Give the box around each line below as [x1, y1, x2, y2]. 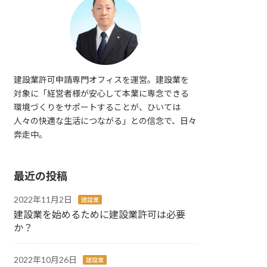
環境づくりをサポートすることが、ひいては [14, 101, 181, 112]
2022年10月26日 [14, 254, 77, 265]
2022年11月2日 [14, 194, 73, 204]
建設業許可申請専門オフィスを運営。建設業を [14, 74, 190, 85]
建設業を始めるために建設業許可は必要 [14, 208, 186, 220]
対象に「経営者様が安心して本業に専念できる [14, 88, 190, 98]
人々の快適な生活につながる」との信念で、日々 [14, 115, 197, 126]
